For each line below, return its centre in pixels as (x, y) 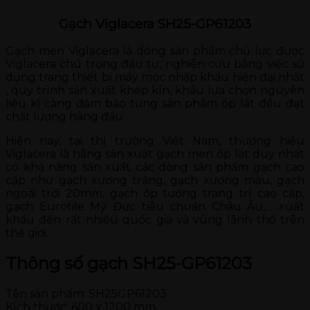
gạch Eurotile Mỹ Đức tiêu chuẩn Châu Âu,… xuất (155, 207)
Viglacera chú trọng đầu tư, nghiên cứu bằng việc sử (155, 64)
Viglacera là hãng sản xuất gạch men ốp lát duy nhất (155, 154)
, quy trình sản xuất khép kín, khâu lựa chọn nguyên (155, 91)
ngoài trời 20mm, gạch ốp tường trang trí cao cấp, (155, 194)
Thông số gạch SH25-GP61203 (129, 264)
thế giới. (27, 233)
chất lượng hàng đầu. (65, 117)
